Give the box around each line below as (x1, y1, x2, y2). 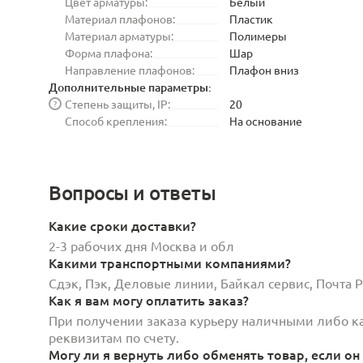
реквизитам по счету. (49, 328, 179, 345)
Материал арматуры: (65, 28, 173, 43)
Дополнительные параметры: (49, 79, 211, 95)
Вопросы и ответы (49, 179, 216, 205)
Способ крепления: (65, 113, 167, 128)
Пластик (229, 11, 273, 26)
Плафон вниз (229, 62, 299, 77)
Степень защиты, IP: (65, 96, 170, 111)
